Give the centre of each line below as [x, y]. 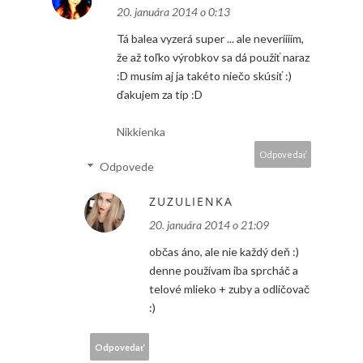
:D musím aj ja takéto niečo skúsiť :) [204, 76]
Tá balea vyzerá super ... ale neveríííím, [210, 39]
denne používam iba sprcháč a [224, 271]
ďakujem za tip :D [160, 95]
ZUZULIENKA [191, 202]
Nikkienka [141, 132]
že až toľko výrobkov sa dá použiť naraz [213, 58]
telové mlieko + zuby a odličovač [229, 289]
